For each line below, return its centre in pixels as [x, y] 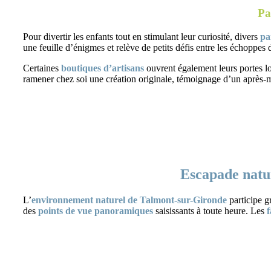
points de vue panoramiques [96, 211]
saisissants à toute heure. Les [210, 211]
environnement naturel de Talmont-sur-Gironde [129, 200]
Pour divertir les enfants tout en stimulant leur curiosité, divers [142, 36]
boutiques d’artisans [103, 68]
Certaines [42, 68]
